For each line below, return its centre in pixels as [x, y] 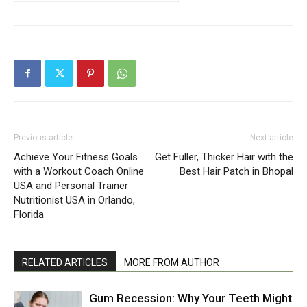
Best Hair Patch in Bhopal [236, 172]
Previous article [43, 138]
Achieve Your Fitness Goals [76, 157]
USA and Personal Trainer [71, 186]
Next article [272, 138]
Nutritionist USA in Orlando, [74, 200]
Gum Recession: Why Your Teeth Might [191, 298]
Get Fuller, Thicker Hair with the [224, 157]
